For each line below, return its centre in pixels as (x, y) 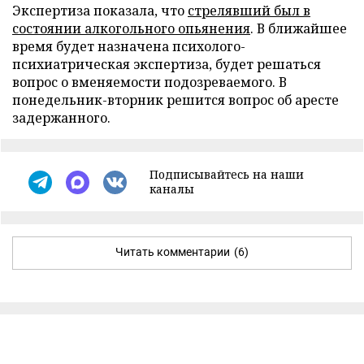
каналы (172, 189)
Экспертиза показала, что (100, 11)
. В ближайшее (299, 28)
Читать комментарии (173, 252)
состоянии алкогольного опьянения (131, 28)
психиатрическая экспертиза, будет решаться (167, 64)
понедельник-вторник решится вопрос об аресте (175, 100)
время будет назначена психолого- (129, 46)
